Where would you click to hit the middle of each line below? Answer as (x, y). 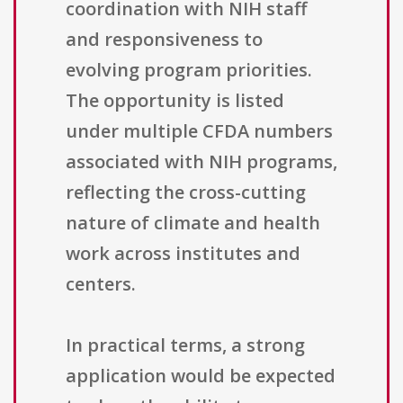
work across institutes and (183, 254)
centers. (101, 284)
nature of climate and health (193, 223)
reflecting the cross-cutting (186, 193)
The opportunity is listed (175, 101)
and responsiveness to (164, 40)
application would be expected (201, 376)
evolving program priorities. (189, 70)
